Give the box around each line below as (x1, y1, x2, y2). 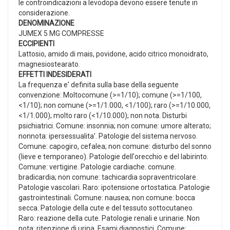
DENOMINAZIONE (18, 18, 74, 27)
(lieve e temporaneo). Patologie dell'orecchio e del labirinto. (18, 152, 208, 161)
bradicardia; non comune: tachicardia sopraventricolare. (18, 172, 198, 181)
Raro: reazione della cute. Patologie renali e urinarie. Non (18, 214, 200, 222)
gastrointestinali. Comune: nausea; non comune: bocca (18, 193, 195, 202)
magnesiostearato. (18, 60, 80, 68)
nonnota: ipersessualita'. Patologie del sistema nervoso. (18, 131, 198, 140)
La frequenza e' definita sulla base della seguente (18, 80, 179, 89)
